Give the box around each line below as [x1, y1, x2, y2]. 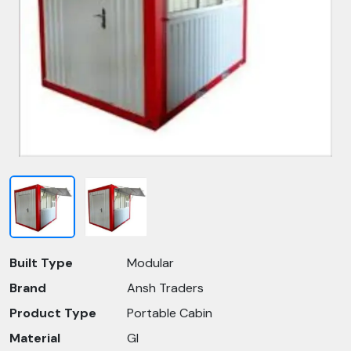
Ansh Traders [127, 280, 204, 296]
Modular [127, 255, 174, 271]
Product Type [9, 305, 96, 321]
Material [9, 330, 60, 346]
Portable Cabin [127, 305, 212, 321]
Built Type [9, 255, 73, 271]
